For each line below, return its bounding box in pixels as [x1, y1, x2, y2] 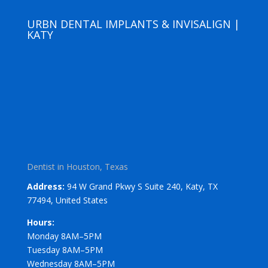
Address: [26, 180, 67, 192]
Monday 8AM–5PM [26, 230, 102, 242]
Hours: [26, 216, 54, 228]
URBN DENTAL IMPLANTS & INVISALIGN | [26, 16, 240, 31]
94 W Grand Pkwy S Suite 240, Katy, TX [66, 180, 218, 192]
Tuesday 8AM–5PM [26, 243, 103, 255]
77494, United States [26, 194, 108, 206]
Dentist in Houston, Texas [26, 160, 128, 172]
